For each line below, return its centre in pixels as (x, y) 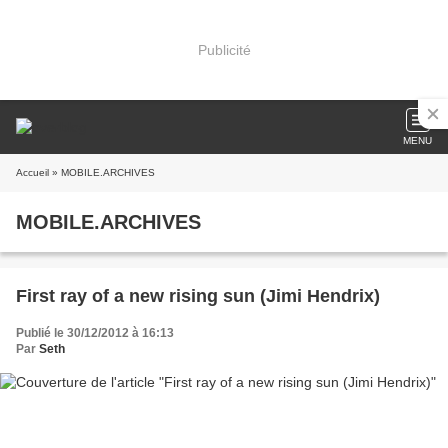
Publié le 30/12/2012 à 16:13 (95, 333)
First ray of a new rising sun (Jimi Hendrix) (198, 296)
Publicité (224, 49)
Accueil (32, 172)
